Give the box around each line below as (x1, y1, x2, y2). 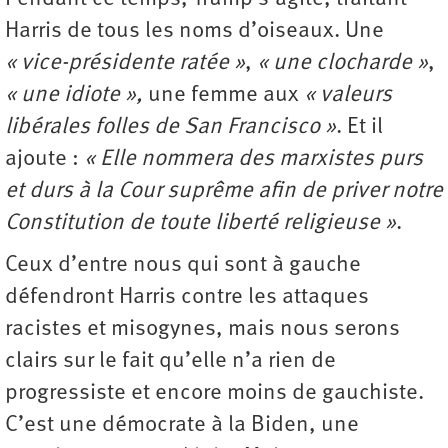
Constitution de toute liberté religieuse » (5, 211, 396, 235)
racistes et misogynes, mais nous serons (5, 317, 400, 341)
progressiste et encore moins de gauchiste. (5, 381, 424, 405)
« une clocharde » (257, 51, 428, 75)
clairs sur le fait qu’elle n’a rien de (5, 349, 336, 373)
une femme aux (143, 83, 304, 107)
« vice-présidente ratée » (5, 51, 245, 75)
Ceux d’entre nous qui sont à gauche (5, 253, 361, 277)
